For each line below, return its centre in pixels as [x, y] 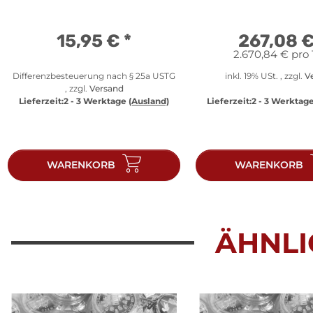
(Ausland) [149, 101]
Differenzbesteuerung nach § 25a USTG [94, 75]
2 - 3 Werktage [96, 101]
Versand [106, 88]
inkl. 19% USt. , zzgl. [265, 75]
